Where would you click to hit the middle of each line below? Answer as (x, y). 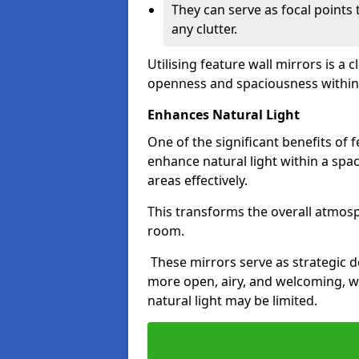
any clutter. (204, 29)
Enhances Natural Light (224, 115)
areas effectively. (198, 180)
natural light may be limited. (232, 301)
